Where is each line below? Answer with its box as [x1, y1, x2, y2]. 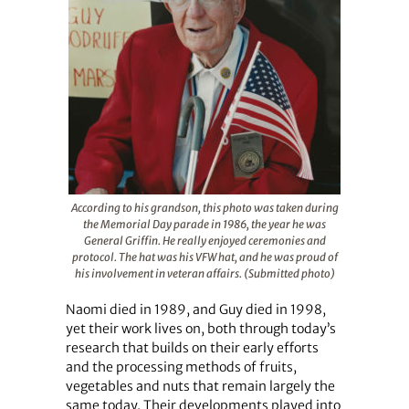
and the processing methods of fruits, [65, 358, 297, 375]
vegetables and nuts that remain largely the [65, 377, 335, 394]
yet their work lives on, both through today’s [65, 320, 336, 337]
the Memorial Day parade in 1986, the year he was [83, 216, 326, 231]
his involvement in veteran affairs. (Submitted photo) [74, 266, 335, 280]
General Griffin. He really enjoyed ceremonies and [83, 233, 326, 247]
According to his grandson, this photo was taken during [70, 200, 339, 215]
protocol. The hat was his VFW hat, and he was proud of [71, 249, 338, 264]
